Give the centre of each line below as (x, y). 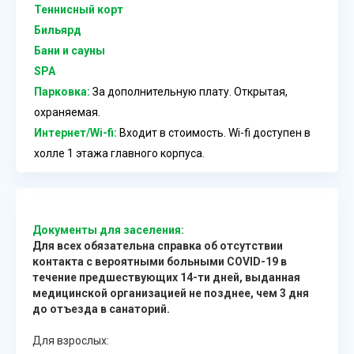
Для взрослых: (71, 340)
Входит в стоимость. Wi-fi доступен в (214, 132)
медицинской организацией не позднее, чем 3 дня (171, 293)
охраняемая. (67, 112)
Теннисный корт (79, 9)
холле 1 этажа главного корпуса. (119, 153)
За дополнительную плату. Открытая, (189, 91)
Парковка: (62, 91)
